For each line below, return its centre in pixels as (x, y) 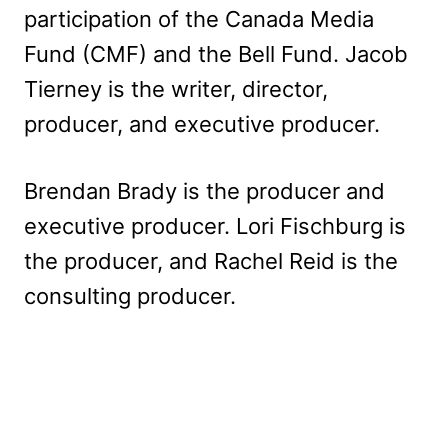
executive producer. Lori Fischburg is (215, 225)
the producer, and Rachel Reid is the (211, 260)
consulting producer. (130, 295)
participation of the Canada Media (199, 18)
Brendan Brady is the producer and (204, 190)
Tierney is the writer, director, (176, 88)
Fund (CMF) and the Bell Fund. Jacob (216, 53)
